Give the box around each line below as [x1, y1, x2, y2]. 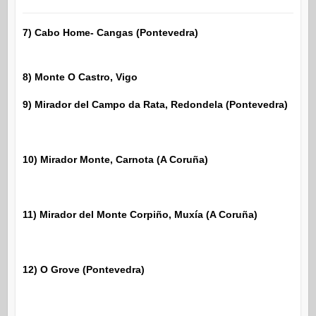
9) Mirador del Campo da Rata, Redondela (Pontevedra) [22, 98, 288, 110]
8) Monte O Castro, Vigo [22, 71, 138, 83]
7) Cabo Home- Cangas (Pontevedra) [22, 26, 198, 38]
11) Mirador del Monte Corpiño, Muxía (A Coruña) [22, 208, 257, 220]
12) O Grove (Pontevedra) [22, 263, 145, 275]
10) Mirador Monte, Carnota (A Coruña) [22, 153, 208, 165]
